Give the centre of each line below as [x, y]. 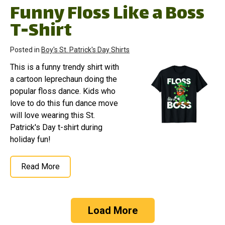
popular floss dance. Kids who [63, 91]
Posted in [26, 50]
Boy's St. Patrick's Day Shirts [85, 50]
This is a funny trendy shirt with [65, 67]
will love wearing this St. [52, 116]
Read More [40, 167]
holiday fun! [30, 140]
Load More [113, 211]
